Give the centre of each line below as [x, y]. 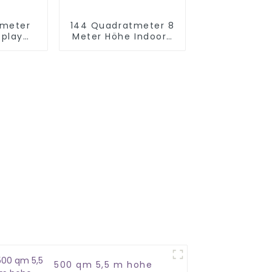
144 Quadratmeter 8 [122, 25]
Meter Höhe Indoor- [122, 36]
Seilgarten [122, 47]
